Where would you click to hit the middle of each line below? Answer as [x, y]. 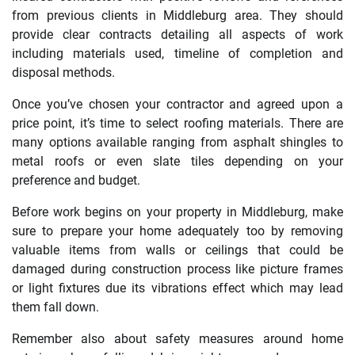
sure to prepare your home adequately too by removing [177, 231]
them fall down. [55, 307]
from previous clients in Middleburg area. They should [177, 15]
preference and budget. [76, 180]
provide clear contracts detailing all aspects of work [177, 34]
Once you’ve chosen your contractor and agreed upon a [177, 104]
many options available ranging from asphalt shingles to [177, 142]
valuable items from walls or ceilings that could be [177, 250]
